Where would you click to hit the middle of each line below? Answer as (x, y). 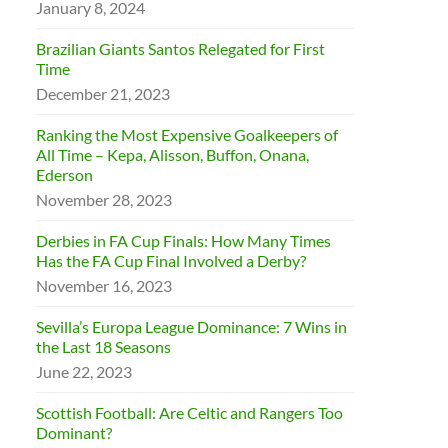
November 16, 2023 (104, 285)
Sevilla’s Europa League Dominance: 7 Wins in (192, 326)
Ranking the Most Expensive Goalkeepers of (187, 134)
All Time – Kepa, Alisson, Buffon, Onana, (173, 154)
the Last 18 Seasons (104, 346)
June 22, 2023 (84, 371)
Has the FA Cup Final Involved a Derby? (171, 260)
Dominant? (74, 432)
